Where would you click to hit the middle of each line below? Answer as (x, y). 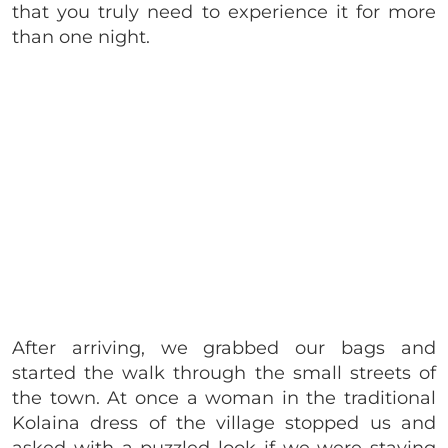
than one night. (83, 36)
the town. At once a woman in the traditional (224, 397)
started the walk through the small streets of (224, 372)
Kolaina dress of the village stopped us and (224, 422)
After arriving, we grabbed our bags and (224, 347)
